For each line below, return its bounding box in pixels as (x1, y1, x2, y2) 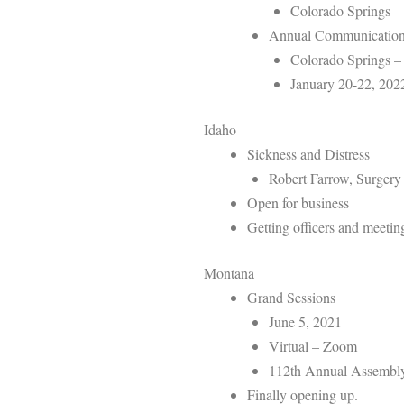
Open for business (247, 192, 349, 212)
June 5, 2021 (269, 311, 342, 331)
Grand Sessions (247, 287, 335, 307)
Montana (204, 262, 254, 282)
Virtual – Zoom (269, 335, 357, 355)
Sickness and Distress (247, 143, 370, 163)
